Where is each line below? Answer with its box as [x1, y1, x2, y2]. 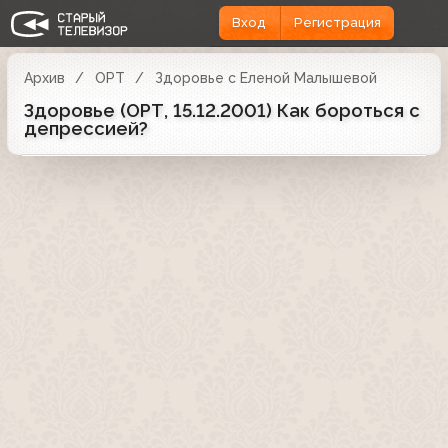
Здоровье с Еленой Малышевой [154, 69, 377, 86]
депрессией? [24, 117, 148, 139]
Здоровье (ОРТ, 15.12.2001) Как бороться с [24, 99, 420, 121]
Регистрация [293, 15, 381, 31]
